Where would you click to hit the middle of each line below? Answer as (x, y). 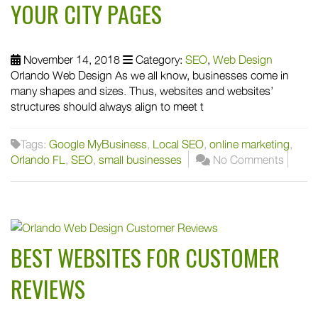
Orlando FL (38, 159)
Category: (159, 59)
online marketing (250, 144)
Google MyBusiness (98, 144)
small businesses (140, 159)
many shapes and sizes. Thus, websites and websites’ (142, 91)
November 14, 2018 (70, 59)
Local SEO (178, 144)
